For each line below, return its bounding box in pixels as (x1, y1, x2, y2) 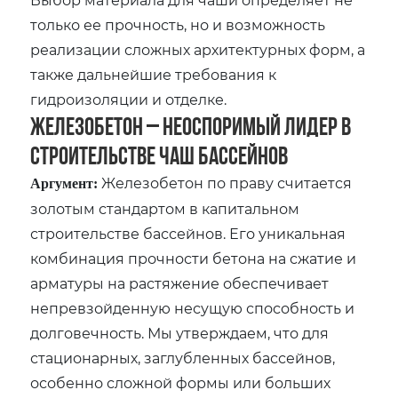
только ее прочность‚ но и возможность (30, 14, 326, 34)
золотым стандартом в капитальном (30, 198, 300, 218)
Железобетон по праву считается (98, 172, 353, 192)
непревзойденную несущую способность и (30, 298, 355, 317)
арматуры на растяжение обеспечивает (30, 273, 330, 292)
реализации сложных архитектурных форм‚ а (30, 39, 366, 59)
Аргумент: (30, 175, 99, 191)
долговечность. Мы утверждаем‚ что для (30, 322, 330, 342)
